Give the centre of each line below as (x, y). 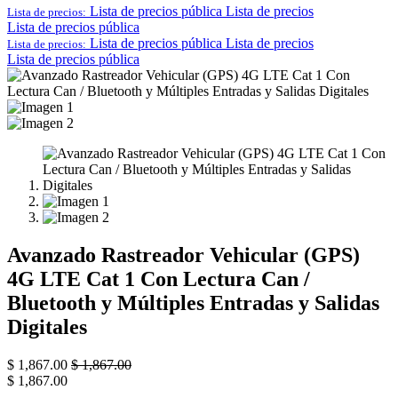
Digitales (47, 326)
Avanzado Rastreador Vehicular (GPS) (183, 255)
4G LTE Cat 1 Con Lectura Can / (159, 279)
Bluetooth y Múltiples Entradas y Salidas (193, 302)
